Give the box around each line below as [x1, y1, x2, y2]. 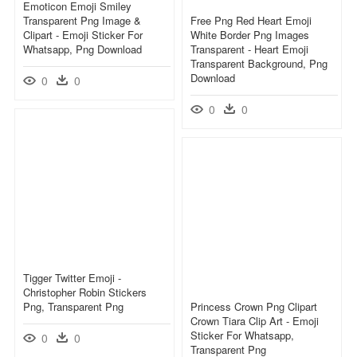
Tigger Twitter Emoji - [23, 269, 121, 285]
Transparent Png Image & [23, 12, 141, 28]
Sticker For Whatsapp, [190, 327, 294, 343]
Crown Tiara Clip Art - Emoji [190, 312, 319, 328]
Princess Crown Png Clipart [190, 298, 317, 314]
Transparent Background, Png [190, 55, 328, 71]
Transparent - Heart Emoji [190, 41, 308, 57]
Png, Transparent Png [23, 298, 124, 314]
